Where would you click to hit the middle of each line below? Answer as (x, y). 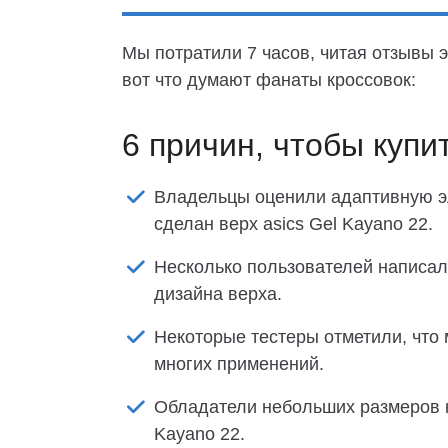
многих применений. (239, 364)
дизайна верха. (218, 294)
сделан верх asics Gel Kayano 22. (293, 224)
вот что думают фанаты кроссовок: (269, 80)
